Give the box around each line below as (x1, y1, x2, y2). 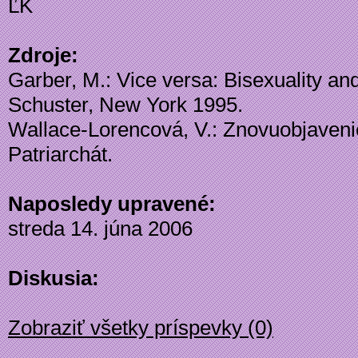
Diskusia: (8, 266, 99, 290)
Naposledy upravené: (8, 192, 216, 216)
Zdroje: (8, 43, 78, 67)
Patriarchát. (8, 142, 113, 166)
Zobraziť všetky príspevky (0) (8, 316, 273, 340)
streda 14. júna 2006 (8, 217, 193, 241)
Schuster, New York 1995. (8, 93, 243, 117)
